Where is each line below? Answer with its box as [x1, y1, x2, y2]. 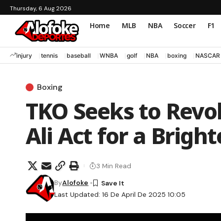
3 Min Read [96, 161, 131, 170]
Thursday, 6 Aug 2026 [10, 4, 72, 12]
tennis [41, 51, 58, 59]
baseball [67, 51, 91, 59]
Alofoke [62, 178, 89, 187]
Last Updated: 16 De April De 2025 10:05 [54, 190, 186, 199]
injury [16, 51, 32, 59]
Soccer [174, 20, 196, 30]
